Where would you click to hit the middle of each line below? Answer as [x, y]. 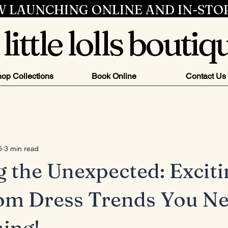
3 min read [21, 148]
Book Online [114, 76]
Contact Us [206, 76]
